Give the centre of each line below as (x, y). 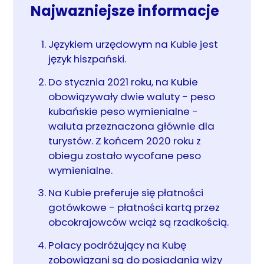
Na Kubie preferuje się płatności (126, 193)
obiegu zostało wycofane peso (125, 155)
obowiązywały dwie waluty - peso (132, 96)
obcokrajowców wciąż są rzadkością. (139, 222)
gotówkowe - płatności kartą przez (134, 208)
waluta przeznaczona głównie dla (132, 126)
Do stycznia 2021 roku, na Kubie (123, 82)
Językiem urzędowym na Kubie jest (133, 44)
